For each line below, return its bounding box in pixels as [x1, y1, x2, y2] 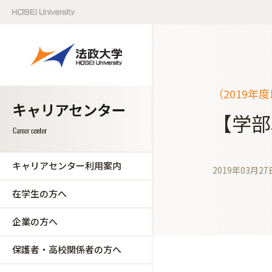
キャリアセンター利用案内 [12, 159, 121, 172]
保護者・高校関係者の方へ [12, 243, 121, 256]
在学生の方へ [12, 187, 67, 200]
